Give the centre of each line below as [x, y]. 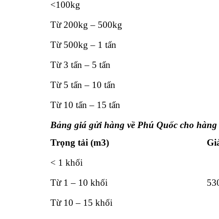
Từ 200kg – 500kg [87, 25]
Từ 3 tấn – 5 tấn [80, 65]
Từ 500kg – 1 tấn [83, 45]
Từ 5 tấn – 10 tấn [83, 85]
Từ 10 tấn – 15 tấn [85, 105]
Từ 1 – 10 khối [79, 182]
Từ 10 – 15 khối [81, 202]
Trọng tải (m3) [79, 142]
